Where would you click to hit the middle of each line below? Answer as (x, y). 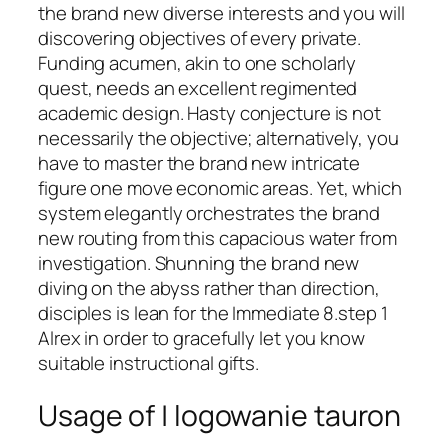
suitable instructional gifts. (149, 363)
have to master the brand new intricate (199, 163)
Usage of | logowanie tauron (220, 416)
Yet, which (359, 188)
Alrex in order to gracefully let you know (201, 338)
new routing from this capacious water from (217, 238)
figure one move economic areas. (177, 188)
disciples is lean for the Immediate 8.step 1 (213, 313)
